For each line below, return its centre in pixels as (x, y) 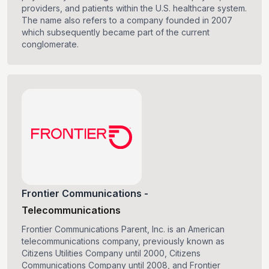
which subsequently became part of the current (116, 32)
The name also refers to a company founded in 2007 (127, 20)
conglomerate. (50, 44)
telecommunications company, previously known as (123, 241)
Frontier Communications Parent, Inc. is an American (123, 229)
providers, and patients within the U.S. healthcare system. (134, 8)
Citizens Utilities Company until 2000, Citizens (111, 253)
